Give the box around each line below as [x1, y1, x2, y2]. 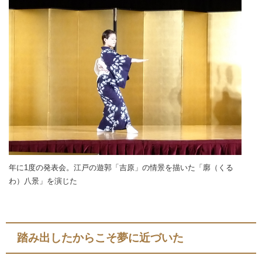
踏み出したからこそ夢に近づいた [17, 232, 184, 243]
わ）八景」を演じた [9, 177, 77, 185]
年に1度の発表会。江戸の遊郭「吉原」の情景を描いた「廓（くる [9, 164, 233, 172]
